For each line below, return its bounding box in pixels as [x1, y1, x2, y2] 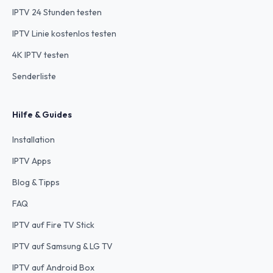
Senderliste [12, 70, 56, 82]
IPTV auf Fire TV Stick [12, 219, 94, 230]
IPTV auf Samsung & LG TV [12, 240, 113, 252]
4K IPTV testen [12, 49, 69, 60]
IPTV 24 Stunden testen [12, 6, 102, 18]
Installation [12, 133, 55, 145]
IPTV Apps [12, 155, 51, 166]
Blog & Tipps [12, 176, 60, 188]
